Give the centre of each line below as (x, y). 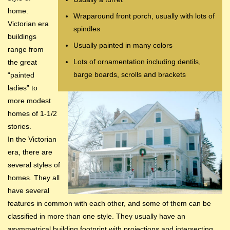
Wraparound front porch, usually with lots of (144, 16)
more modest (29, 101)
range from (26, 50)
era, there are (30, 152)
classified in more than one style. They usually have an (97, 216)
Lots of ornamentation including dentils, (137, 62)
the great (22, 62)
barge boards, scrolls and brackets (130, 75)
